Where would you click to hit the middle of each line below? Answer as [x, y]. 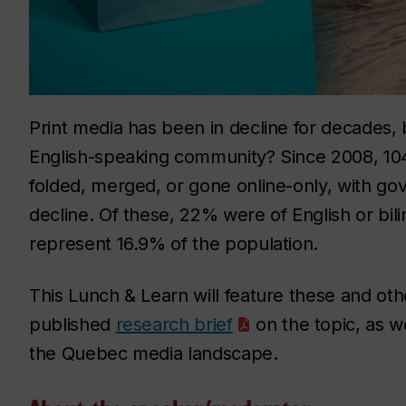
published [72, 325]
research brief [174, 325]
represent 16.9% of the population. [174, 244]
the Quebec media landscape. [154, 354]
